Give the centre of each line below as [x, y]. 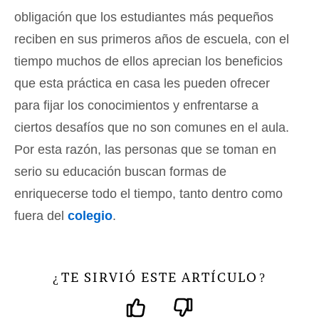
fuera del [41, 216]
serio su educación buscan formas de [120, 172]
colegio [90, 216]
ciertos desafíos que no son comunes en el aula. [152, 128]
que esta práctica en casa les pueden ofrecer [142, 84]
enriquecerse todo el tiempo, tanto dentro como [148, 194]
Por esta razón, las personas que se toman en [145, 150]
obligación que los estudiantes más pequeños [144, 17]
